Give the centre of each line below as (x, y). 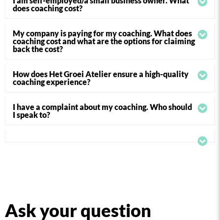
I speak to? (31, 115)
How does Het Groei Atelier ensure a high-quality (101, 74)
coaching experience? (52, 82)
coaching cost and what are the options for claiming (104, 41)
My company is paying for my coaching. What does (102, 33)
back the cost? (38, 49)
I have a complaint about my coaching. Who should (102, 107)
